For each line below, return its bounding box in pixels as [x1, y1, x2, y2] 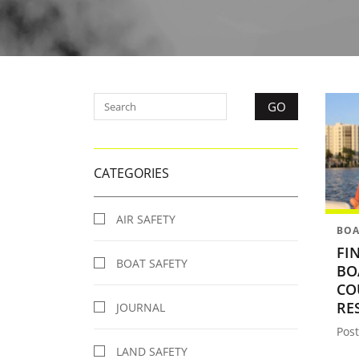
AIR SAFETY [116, 211, 175, 227]
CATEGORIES [94, 163, 169, 182]
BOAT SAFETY [116, 255, 188, 271]
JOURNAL [116, 299, 165, 315]
